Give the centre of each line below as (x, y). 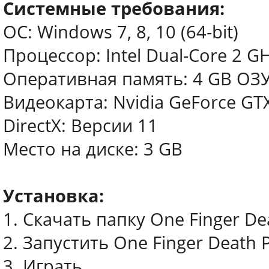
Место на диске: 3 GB (93, 149)
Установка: (53, 196)
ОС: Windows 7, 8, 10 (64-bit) (121, 32)
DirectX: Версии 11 (80, 125)
